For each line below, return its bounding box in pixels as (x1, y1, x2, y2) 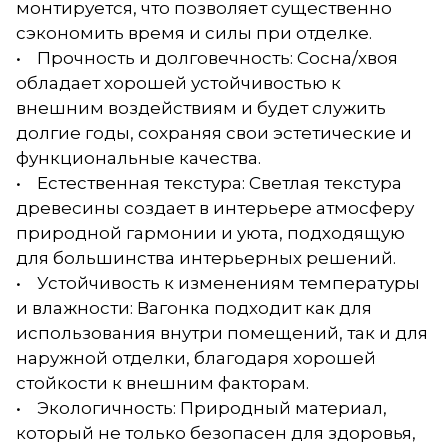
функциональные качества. (16, 148, 261, 168)
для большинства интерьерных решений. (16, 248, 396, 268)
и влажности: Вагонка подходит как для (16, 298, 372, 318)
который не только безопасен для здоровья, (16, 423, 416, 443)
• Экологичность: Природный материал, (16, 398, 387, 418)
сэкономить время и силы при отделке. (16, 23, 372, 43)
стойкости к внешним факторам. (16, 373, 309, 393)
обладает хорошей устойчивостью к (16, 73, 341, 93)
